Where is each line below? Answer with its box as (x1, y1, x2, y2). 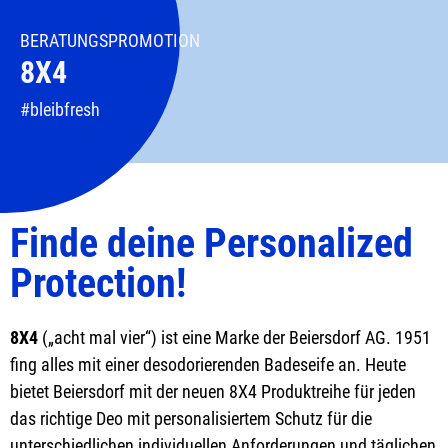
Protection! (10, 260, 186, 307)
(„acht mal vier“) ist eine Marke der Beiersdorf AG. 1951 (38, 327, 431, 348)
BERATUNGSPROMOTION (20, 30, 200, 51)
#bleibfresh (20, 99, 100, 120)
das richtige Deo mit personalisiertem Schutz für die (10, 408, 372, 429)
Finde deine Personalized (10, 220, 413, 267)
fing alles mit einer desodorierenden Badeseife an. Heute (10, 354, 406, 375)
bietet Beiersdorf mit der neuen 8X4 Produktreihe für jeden (10, 381, 416, 402)
